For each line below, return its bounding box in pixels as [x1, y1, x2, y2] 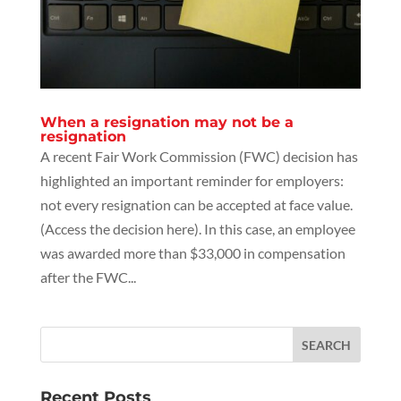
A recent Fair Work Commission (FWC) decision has [39, 148, 358, 166]
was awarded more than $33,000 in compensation [39, 244, 346, 262]
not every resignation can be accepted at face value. [39, 196, 353, 214]
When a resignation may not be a [39, 114, 294, 132]
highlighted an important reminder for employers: [39, 172, 344, 190]
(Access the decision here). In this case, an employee [39, 220, 355, 238]
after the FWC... [39, 269, 136, 286]
